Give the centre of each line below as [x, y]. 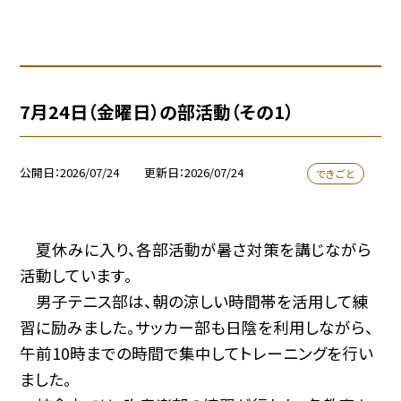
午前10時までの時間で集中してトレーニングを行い [197, 353]
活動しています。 [77, 275]
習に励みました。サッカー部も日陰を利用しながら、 [197, 327]
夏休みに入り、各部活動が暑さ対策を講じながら [196, 249]
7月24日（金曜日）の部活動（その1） [157, 111]
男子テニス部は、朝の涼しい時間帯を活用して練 [195, 301]
